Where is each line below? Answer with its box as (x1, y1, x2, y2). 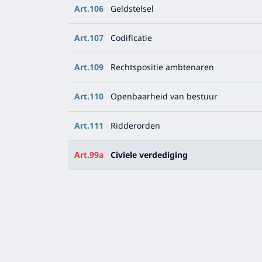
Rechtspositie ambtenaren (111, 61, 214, 74)
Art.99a (74, 149, 104, 162)
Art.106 (74, 2, 104, 16)
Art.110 (74, 90, 104, 104)
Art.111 (74, 119, 104, 133)
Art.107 (74, 32, 104, 45)
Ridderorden (111, 119, 160, 133)
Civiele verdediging (111, 149, 188, 162)
